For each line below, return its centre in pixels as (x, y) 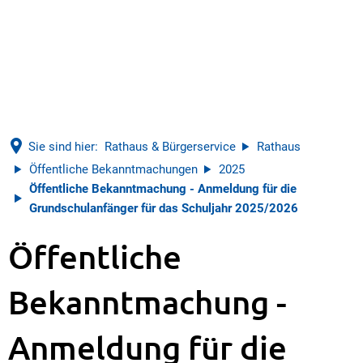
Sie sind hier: (63, 147)
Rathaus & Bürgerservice (170, 147)
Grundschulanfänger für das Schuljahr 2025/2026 (164, 208)
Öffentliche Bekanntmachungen (113, 169)
